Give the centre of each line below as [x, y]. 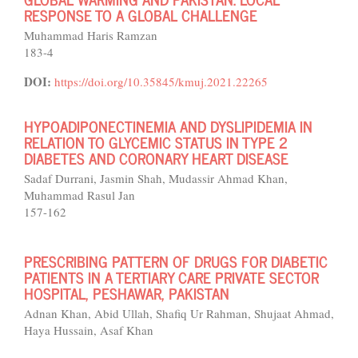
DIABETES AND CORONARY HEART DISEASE [156, 158]
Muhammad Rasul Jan [80, 195]
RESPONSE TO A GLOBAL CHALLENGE [141, 15]
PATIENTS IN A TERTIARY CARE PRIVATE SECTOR [171, 277]
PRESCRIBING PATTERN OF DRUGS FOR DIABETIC [176, 261]
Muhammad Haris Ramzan [91, 35]
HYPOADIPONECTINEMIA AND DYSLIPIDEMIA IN [168, 126]
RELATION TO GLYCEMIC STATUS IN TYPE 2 [156, 142]
